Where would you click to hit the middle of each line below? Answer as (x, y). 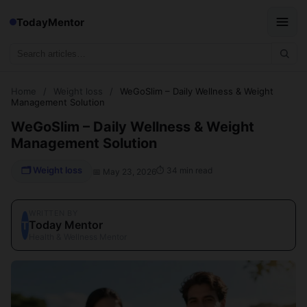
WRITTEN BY (53, 213)
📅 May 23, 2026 (124, 171)
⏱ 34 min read (184, 170)
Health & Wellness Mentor (78, 237)
